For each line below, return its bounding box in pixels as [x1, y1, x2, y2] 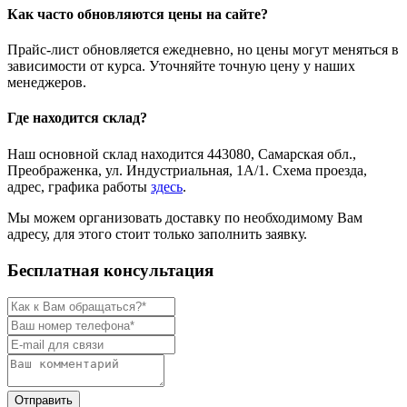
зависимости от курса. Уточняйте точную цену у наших [7, 58, 355, 74]
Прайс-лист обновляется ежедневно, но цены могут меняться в [7, 42, 399, 57]
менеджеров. [7, 74, 86, 90]
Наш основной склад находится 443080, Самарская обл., [7, 145, 356, 162]
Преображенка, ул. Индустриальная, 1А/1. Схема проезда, [7, 162, 367, 178]
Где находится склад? [7, 110, 147, 126]
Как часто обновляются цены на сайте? [7, 5, 268, 22]
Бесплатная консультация [7, 260, 213, 280]
